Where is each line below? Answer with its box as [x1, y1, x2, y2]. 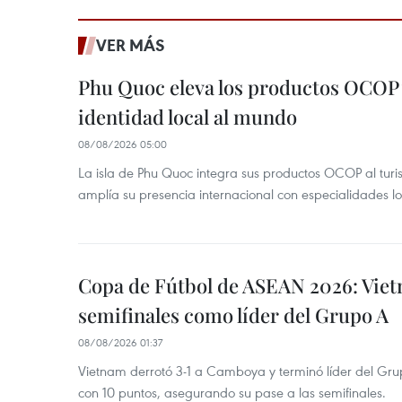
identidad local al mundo [78, 103, 297, 131]
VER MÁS [96, 34, 165, 57]
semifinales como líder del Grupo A [78, 301, 389, 329]
